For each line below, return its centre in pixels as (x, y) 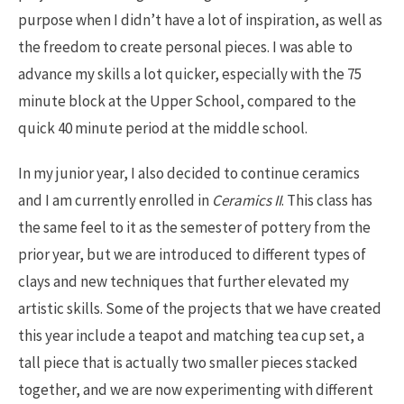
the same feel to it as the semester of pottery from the (194, 228)
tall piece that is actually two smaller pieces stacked (188, 363)
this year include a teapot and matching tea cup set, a (191, 336)
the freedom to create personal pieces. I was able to (185, 47)
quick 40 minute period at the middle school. (164, 129)
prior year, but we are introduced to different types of (192, 255)
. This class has (327, 201)
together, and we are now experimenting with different (196, 390)
